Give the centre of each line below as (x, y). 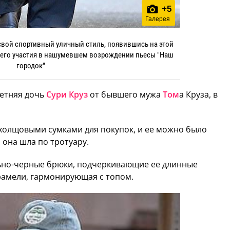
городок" (31, 65)
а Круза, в (198, 94)
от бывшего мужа (125, 94)
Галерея (158, 19)
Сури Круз (67, 94)
